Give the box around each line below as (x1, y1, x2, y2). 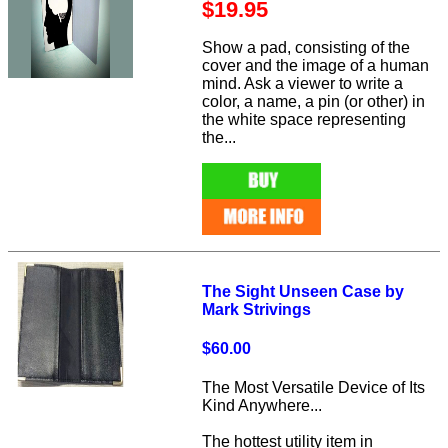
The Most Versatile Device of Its (202, 379, 426, 397)
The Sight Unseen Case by (202, 282, 405, 300)
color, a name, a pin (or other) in (202, 93, 426, 111)
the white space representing (202, 111, 407, 129)
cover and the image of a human (202, 57, 430, 75)
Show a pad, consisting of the (202, 39, 411, 57)
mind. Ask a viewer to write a (202, 75, 404, 93)
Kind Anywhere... (202, 397, 323, 415)
